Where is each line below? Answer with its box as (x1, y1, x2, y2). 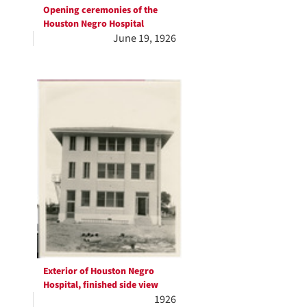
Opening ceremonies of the (43, 3, 158, 18)
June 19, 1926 (113, 31, 176, 47)
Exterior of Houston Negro (43, 264, 154, 278)
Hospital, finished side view (43, 278, 158, 292)
